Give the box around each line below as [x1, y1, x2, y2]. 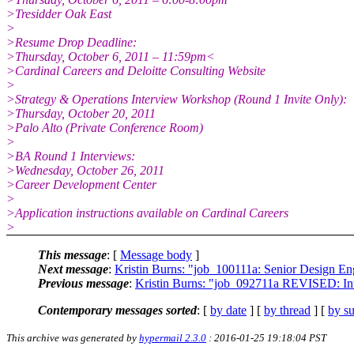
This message [38, 247, 107, 262]
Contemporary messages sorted [38, 303, 197, 317]
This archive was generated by [6, 331, 139, 344]
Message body [120, 247, 192, 262]
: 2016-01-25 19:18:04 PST [206, 331, 326, 344]
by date [210, 303, 247, 317]
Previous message [38, 276, 129, 290]
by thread [264, 303, 311, 317]
